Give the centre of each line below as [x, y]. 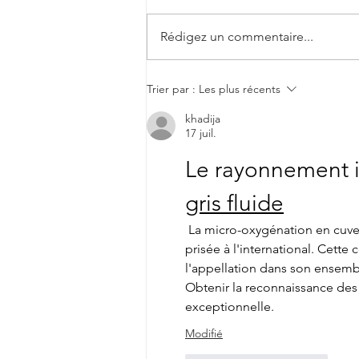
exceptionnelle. [230, 307]
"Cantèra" [194, 16]
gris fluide [234, 204]
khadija [203, 119]
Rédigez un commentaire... [237, 37]
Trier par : [171, 89]
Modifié [204, 334]
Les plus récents [240, 89]
